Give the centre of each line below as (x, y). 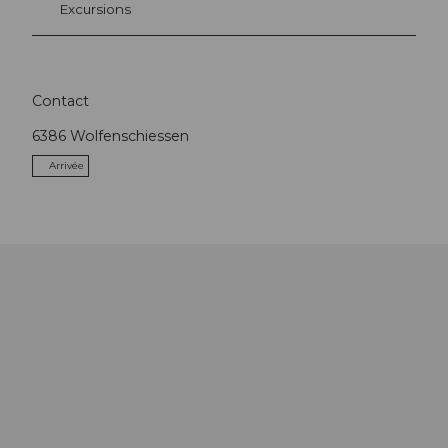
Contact (60, 100)
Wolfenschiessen (129, 135)
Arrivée (66, 165)
